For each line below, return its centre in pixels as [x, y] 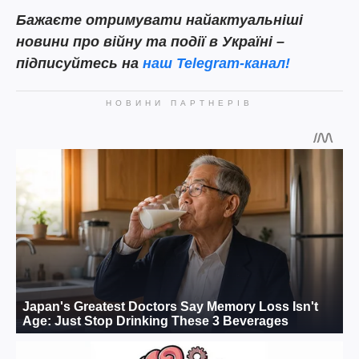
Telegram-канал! [233, 64]
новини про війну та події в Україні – [150, 42]
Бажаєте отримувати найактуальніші [159, 20]
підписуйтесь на [79, 64]
